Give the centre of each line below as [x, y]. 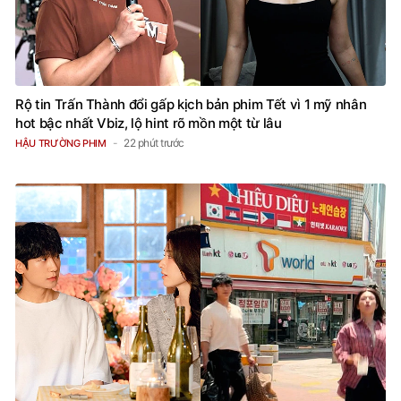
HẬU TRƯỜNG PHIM [61, 144]
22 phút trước [154, 143]
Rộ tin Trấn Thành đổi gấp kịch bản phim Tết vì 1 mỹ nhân [191, 105]
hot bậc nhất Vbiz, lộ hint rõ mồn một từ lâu [149, 124]
